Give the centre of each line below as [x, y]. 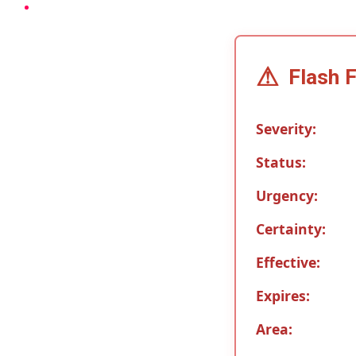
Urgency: [287, 195]
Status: [281, 162]
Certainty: [291, 228]
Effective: [288, 262]
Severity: [286, 128]
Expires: [283, 295]
